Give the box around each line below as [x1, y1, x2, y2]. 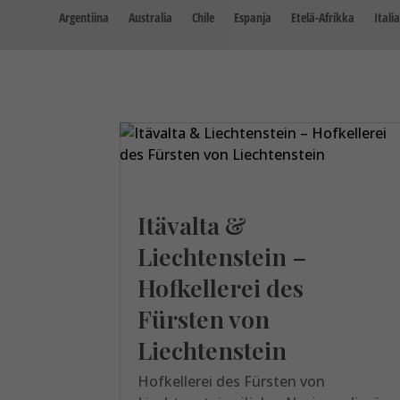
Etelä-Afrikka [291, 9, 354, 26]
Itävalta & [137, 208, 247, 241]
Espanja [234, 9, 271, 26]
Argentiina [59, 9, 109, 26]
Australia [129, 9, 172, 26]
